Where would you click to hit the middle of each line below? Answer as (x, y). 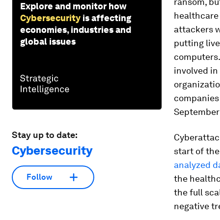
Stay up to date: (45, 135)
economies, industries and (76, 29)
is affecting (107, 18)
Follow (39, 177)
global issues (48, 41)
